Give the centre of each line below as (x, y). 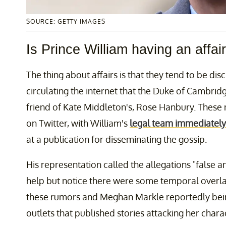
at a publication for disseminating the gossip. (117, 139)
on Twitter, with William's (78, 123)
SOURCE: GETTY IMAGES (66, 22)
